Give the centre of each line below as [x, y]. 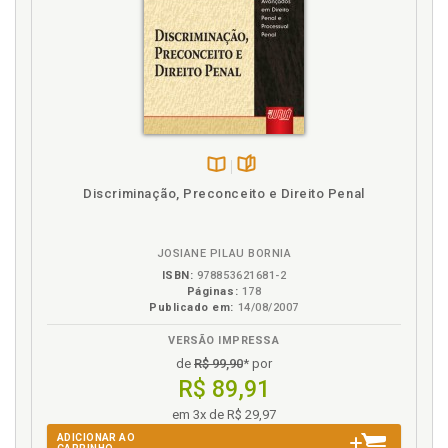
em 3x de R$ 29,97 [224, 415]
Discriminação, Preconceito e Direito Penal [224, 194]
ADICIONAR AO [96, 438]
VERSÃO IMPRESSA [224, 341]
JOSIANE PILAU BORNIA [224, 254]
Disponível [242, 184]
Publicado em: [192, 308]
